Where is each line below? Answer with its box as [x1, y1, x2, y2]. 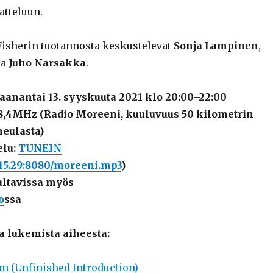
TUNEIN [18, 142, 62, 155]
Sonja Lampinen [173, 40, 258, 52]
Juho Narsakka [8, 57, 86, 69]
